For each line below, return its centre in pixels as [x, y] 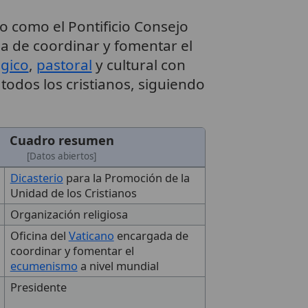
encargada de [151, 236]
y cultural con [139, 64]
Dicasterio [36, 178]
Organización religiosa [69, 215]
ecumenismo [44, 266]
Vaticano [91, 236]
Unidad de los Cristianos [73, 194]
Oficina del [39, 236]
